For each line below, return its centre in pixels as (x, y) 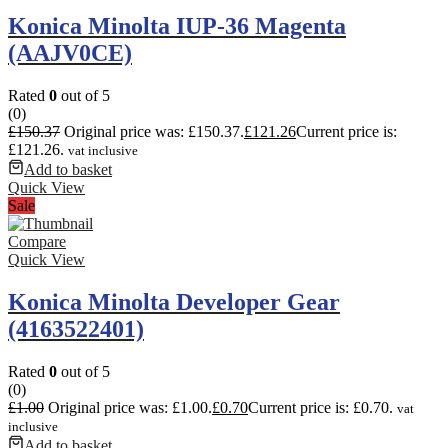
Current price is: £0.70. (320, 407)
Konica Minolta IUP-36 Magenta (177, 25)
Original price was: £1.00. (130, 407)
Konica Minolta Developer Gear (174, 301)
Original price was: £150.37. (154, 131)
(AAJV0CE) (70, 52)
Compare (37, 241)
